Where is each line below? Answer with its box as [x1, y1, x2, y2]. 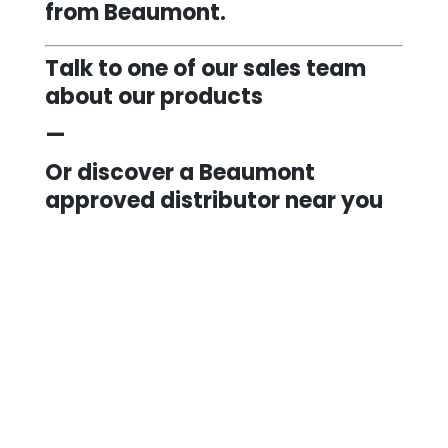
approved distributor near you [44, 184, 383, 216]
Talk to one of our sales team [44, 52, 366, 84]
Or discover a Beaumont [44, 156, 315, 188]
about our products [44, 80, 263, 112]
